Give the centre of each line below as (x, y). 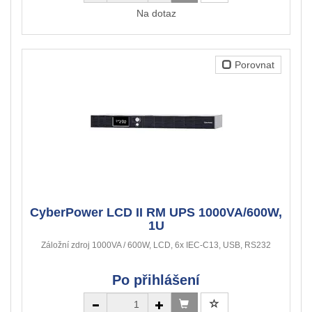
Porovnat (253, 65)
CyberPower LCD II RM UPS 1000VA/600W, (156, 213)
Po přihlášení (156, 280)
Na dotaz (156, 14)
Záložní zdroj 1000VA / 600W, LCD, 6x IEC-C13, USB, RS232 (156, 245)
